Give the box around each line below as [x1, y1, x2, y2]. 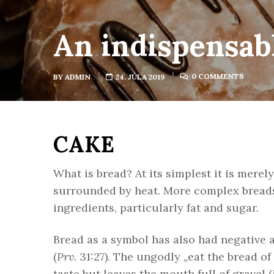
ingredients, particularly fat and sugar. [53, 201, 259, 215]
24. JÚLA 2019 [116, 72, 165, 81]
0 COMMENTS [191, 72, 244, 81]
